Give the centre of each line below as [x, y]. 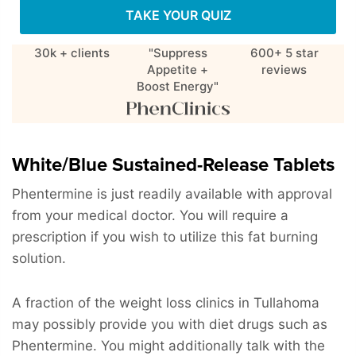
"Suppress [178, 52]
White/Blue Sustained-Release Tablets [173, 164]
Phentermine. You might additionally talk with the [168, 345]
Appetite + [178, 69]
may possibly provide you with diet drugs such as [170, 324]
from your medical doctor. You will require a [150, 215]
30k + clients [72, 52]
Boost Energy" [178, 86]
